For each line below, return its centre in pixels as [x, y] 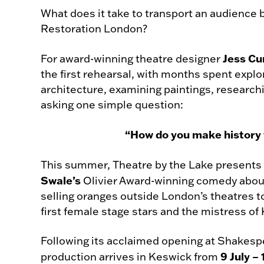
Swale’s [61, 180]
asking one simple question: [112, 105]
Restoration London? [94, 29]
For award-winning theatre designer [132, 59]
